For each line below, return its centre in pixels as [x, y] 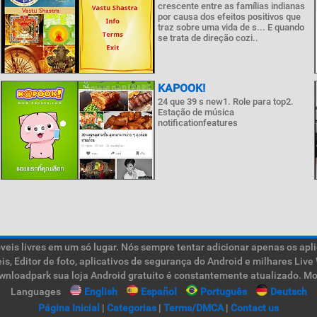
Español [158, 292]
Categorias [132, 308]
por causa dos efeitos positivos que [229, 17]
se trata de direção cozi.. [208, 38]
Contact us [255, 308]
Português [223, 292]
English [100, 292]
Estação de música [196, 112]
